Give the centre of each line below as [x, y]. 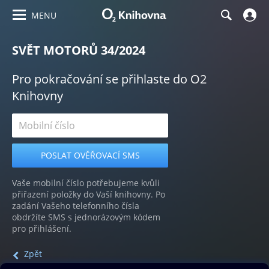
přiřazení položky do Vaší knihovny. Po [89, 194]
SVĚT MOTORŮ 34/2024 [79, 50]
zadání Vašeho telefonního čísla [76, 206]
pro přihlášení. [42, 228]
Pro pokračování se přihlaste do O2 [109, 79]
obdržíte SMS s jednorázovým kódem [86, 217]
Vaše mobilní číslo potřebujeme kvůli [86, 183]
